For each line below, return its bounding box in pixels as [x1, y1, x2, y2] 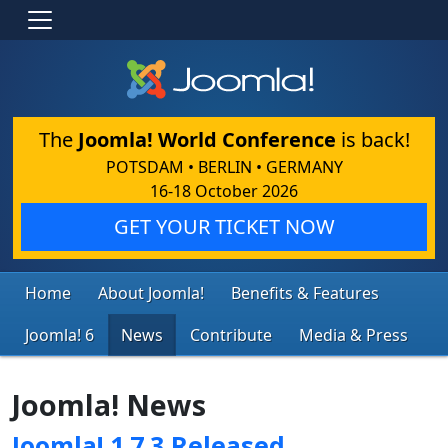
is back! [335, 125, 410, 153]
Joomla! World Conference [77, 125, 336, 153]
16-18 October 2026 [150, 179, 298, 202]
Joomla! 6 [25, 323, 94, 346]
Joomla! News [12, 384, 206, 424]
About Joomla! [98, 281, 204, 304]
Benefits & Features [231, 281, 379, 304]
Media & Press [299, 323, 408, 346]
